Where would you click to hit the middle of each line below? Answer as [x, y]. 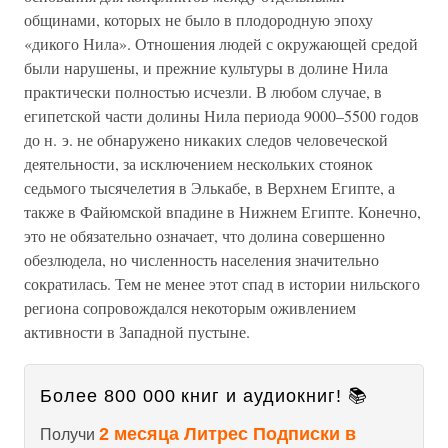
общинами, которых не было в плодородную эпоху [198, 19]
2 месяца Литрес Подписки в [227, 434]
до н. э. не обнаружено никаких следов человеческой [206, 139]
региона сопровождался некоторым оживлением [190, 307]
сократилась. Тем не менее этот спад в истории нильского [222, 283]
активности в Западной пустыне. [137, 331]
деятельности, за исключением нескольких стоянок [198, 163]
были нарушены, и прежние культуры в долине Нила [206, 67]
